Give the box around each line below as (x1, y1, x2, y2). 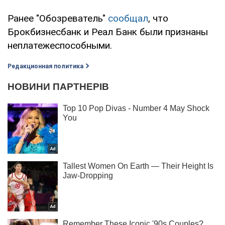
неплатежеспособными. (8, 39, 112, 51)
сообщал (108, 12, 148, 24)
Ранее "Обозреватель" (8, 12, 108, 24)
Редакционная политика (8, 62, 83, 70)
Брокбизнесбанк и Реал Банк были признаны (8, 26, 208, 38)
